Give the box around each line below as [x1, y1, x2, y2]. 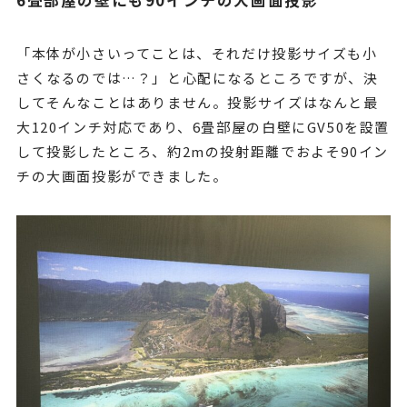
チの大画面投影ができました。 [15, 166, 228, 186]
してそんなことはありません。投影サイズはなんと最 [15, 93, 379, 113]
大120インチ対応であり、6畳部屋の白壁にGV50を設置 [15, 117, 391, 137]
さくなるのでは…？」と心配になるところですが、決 [15, 68, 379, 88]
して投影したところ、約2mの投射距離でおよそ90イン [15, 142, 389, 162]
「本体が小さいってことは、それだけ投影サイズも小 [15, 44, 378, 64]
